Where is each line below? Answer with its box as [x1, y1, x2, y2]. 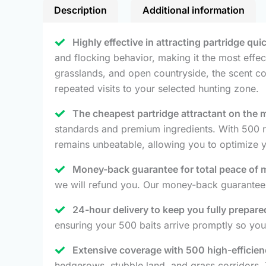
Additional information [142, 4, 245, 16]
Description [54, 4, 107, 16]
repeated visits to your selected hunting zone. [55, 82, 259, 94]
